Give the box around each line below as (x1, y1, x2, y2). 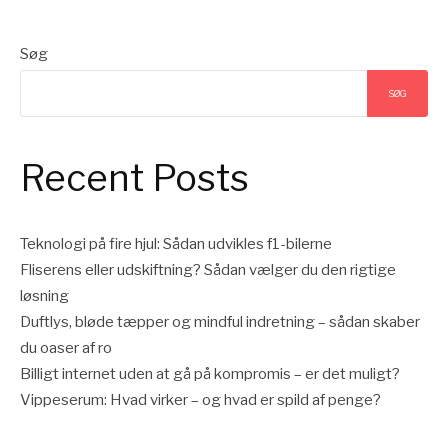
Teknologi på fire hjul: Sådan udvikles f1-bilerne (20, 234, 332, 253)
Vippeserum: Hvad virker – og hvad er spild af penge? (20, 390, 381, 409)
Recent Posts (20, 156, 249, 201)
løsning (20, 286, 69, 305)
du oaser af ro (20, 338, 112, 357)
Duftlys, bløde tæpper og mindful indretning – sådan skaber (20, 312, 420, 331)
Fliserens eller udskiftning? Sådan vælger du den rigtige (20, 260, 396, 279)
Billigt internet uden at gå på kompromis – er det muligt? (20, 364, 400, 383)
